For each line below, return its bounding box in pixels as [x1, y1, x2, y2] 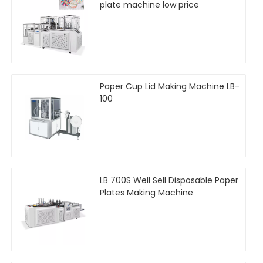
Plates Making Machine [100, 186, 193, 198]
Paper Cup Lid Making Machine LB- [100, 80, 240, 92]
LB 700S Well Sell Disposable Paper [100, 174, 238, 186]
